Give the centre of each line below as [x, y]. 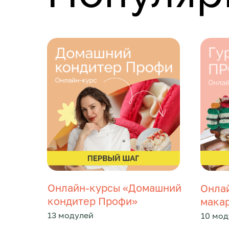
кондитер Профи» [93, 201]
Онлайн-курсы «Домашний [114, 188]
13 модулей [71, 215]
